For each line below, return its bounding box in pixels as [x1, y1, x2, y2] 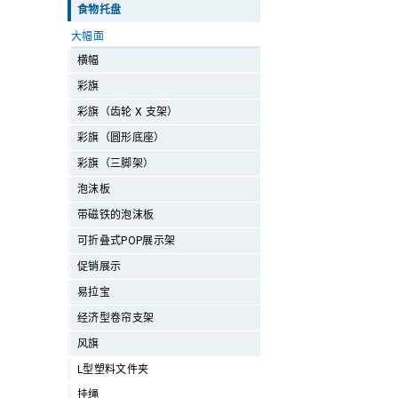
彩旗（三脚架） [77, 157, 155, 170]
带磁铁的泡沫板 [77, 209, 155, 221]
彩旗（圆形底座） [77, 131, 165, 144]
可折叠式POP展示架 [77, 235, 176, 247]
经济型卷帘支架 [77, 312, 155, 324]
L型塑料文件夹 [77, 363, 149, 376]
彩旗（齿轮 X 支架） [77, 106, 179, 118]
